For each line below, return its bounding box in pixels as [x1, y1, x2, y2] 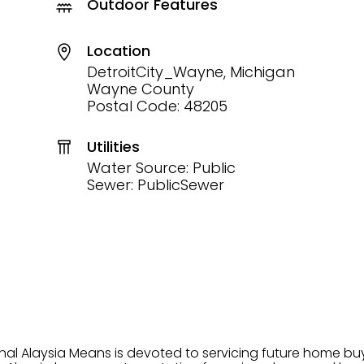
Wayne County [86, 79, 194, 99]
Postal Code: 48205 [86, 96, 227, 116]
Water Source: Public [86, 157, 236, 178]
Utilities [86, 136, 140, 157]
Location [86, 41, 150, 61]
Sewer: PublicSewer [86, 174, 224, 195]
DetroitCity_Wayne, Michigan [86, 62, 295, 82]
